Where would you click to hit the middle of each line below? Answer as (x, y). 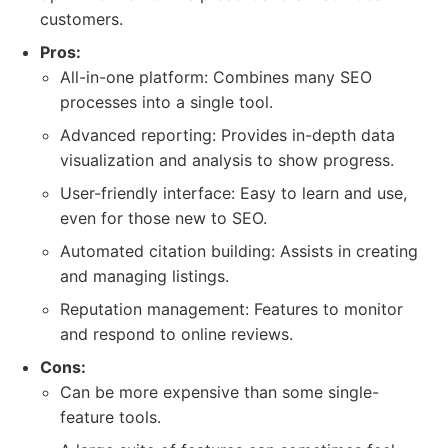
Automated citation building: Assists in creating (239, 251)
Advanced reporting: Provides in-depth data (227, 135)
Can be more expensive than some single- (219, 392)
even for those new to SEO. (163, 218)
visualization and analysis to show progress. (227, 160)
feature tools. (110, 417)
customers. (81, 19)
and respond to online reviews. (176, 334)
